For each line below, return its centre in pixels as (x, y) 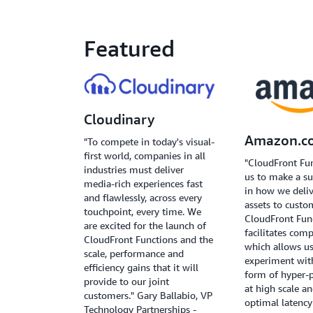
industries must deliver (134, 170)
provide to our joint (126, 282)
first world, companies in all (145, 156)
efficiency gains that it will (141, 268)
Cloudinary (119, 119)
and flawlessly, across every (143, 198)
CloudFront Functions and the (148, 240)
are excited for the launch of (145, 226)
